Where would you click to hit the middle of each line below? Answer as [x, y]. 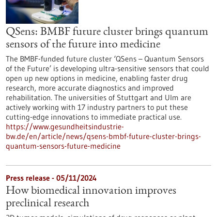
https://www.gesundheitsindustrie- [65, 126]
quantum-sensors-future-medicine [63, 146]
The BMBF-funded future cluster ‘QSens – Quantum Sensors [105, 59]
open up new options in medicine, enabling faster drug [97, 78]
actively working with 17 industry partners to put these [97, 107]
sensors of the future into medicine [83, 45]
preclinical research [47, 204]
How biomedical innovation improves [91, 191]
